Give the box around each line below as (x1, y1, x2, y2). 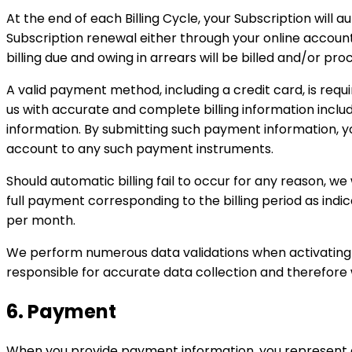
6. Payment (6, 298, 116, 324)
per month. (6, 211, 75, 230)
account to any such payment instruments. (6, 140, 273, 159)
